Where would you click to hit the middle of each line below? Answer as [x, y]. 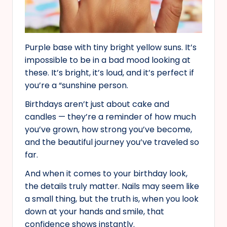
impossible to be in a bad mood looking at [108, 60]
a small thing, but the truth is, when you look [112, 199]
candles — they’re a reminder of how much [110, 117]
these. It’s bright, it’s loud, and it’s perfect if [109, 73]
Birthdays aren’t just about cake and [97, 104]
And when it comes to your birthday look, [106, 174]
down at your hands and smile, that [94, 212]
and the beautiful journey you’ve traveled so [112, 142]
